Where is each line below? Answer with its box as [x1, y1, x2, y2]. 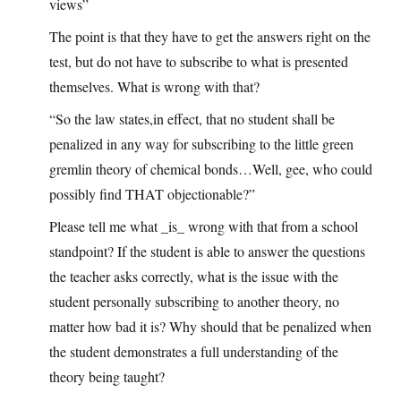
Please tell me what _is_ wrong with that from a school [49, 217, 358, 236]
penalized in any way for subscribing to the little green [49, 134, 354, 154]
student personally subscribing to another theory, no [49, 292, 339, 311]
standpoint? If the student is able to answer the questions [49, 242, 365, 261]
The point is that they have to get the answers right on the [49, 27, 371, 47]
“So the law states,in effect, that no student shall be [49, 109, 335, 129]
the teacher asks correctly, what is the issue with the [49, 267, 338, 286]
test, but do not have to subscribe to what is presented [49, 52, 348, 72]
